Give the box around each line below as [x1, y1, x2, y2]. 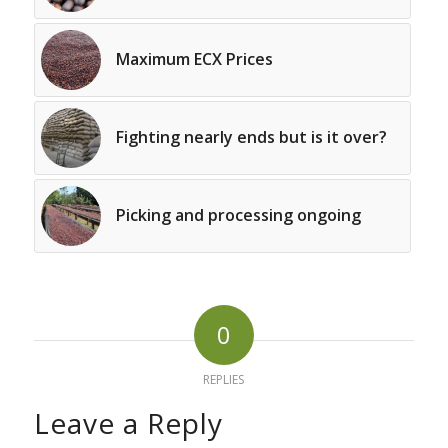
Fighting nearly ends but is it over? [115, 126, 387, 149]
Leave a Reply [33, 404, 223, 443]
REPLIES [203, 371, 245, 389]
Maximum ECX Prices [115, 48, 273, 71]
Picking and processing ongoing [115, 204, 361, 227]
